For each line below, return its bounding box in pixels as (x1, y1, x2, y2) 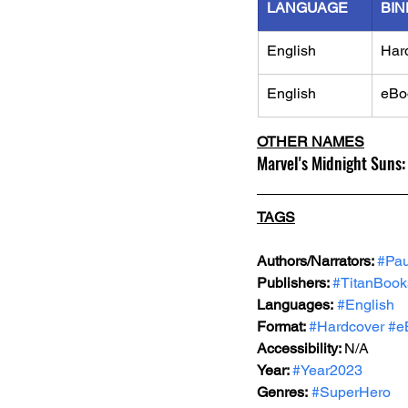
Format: (257, 318, 309, 335)
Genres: (257, 383, 308, 401)
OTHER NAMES (257, 133, 364, 150)
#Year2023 (292, 362, 362, 379)
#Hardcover (309, 318, 384, 335)
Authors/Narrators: (257, 252, 377, 270)
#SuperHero (311, 383, 391, 401)
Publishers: (257, 274, 332, 291)
